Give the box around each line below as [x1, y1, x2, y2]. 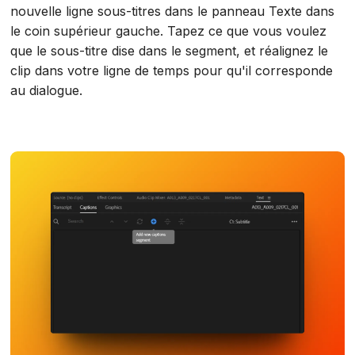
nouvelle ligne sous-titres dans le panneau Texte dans [10, 3, 335, 20]
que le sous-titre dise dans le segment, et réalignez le [10, 43, 329, 59]
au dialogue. [10, 82, 83, 99]
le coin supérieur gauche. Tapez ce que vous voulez [10, 23, 327, 40]
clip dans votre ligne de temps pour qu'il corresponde [10, 63, 334, 79]
